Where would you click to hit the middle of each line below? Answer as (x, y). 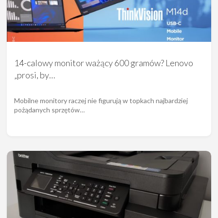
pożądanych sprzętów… (49, 110)
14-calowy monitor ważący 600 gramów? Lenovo (104, 63)
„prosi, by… (35, 75)
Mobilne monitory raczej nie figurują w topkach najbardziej (101, 101)
